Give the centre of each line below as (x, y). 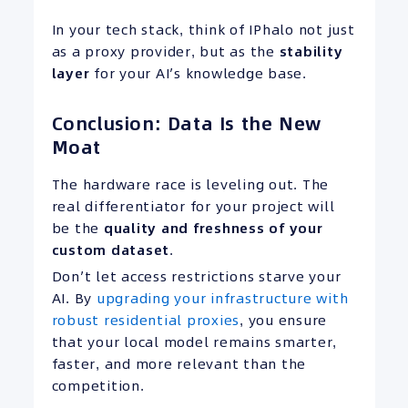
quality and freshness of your (213, 229)
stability (311, 52)
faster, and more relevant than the (178, 364)
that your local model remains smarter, (194, 342)
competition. (98, 386)
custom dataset (110, 250)
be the (77, 229)
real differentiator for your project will (193, 207)
